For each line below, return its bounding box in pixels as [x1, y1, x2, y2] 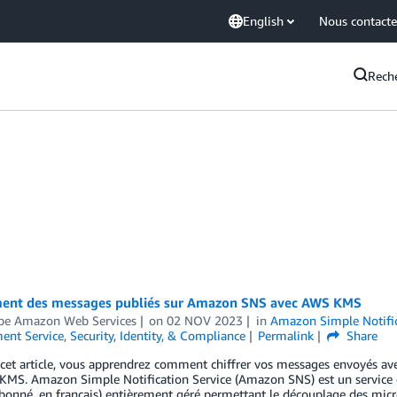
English [243, 13, 284, 28]
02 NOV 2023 [167, 313, 244, 328]
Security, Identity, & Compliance [69, 328, 245, 343]
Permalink [258, 328, 315, 343]
